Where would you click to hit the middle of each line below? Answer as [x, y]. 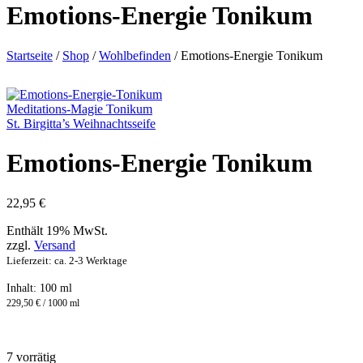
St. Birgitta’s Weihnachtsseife [81, 123]
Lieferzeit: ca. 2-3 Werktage [67, 260]
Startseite [30, 55]
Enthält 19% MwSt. [57, 230]
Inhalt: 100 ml [39, 288]
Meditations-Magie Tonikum [79, 109]
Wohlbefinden [135, 55]
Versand [55, 245]
